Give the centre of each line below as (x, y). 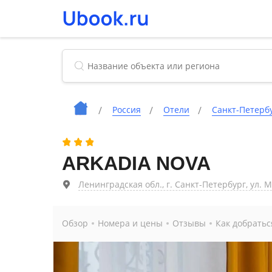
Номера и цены (130, 223)
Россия (127, 110)
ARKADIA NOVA (136, 163)
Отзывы (189, 223)
